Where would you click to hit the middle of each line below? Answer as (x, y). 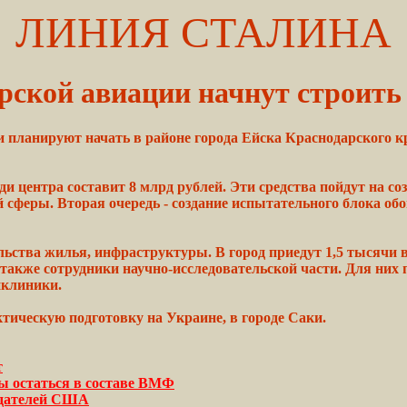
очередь (134, 203)
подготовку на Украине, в (154, 317)
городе (263, 317)
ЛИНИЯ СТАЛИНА (203, 32)
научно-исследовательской (210, 268)
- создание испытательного (251, 203)
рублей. (202, 186)
